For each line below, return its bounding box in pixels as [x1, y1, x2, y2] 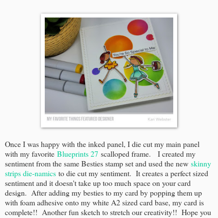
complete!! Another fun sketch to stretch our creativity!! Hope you [5, 206, 211, 217]
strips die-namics [5, 167, 56, 178]
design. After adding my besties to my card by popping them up [5, 187, 202, 198]
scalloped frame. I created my [98, 148, 196, 159]
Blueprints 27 [57, 148, 98, 159]
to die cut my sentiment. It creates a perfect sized [56, 167, 208, 178]
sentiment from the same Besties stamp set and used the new [5, 158, 191, 168]
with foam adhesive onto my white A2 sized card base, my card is [5, 197, 204, 207]
